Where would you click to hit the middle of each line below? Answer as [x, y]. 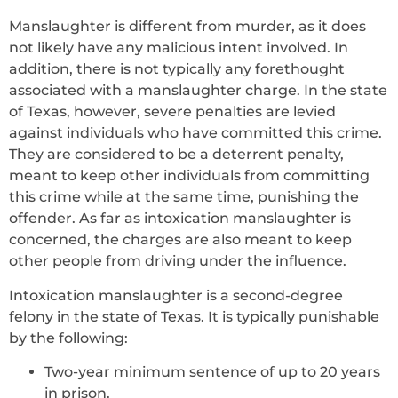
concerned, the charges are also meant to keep [180, 240]
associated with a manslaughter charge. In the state [198, 91]
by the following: [68, 338]
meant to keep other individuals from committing [189, 176]
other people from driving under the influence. [178, 261]
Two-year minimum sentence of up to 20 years [212, 372]
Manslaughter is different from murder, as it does [187, 27]
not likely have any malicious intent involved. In [179, 48]
